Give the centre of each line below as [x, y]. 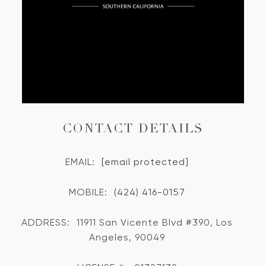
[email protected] [145, 161]
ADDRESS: [46, 222]
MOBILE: [88, 192]
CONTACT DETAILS [133, 130]
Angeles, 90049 [127, 237]
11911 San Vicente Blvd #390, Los [155, 222]
